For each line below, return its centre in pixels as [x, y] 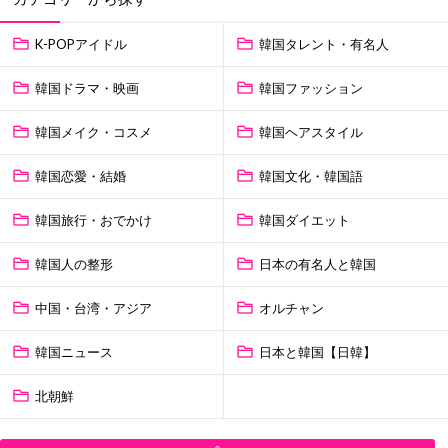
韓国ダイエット [304, 219]
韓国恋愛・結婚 [80, 175]
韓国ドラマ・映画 [87, 87]
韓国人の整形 [74, 263]
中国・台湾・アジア [93, 307]
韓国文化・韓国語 [311, 175]
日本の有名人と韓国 [317, 263]
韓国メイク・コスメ [93, 131]
